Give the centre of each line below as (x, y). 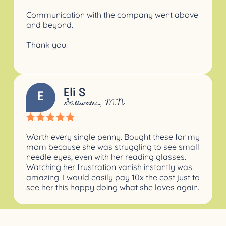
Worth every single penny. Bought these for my (113, 136)
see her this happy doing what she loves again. (112, 187)
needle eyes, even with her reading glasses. (106, 157)
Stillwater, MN (94, 103)
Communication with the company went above (112, 15)
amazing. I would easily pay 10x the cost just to (113, 177)
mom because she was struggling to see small (112, 147)
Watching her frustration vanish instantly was (109, 167)
